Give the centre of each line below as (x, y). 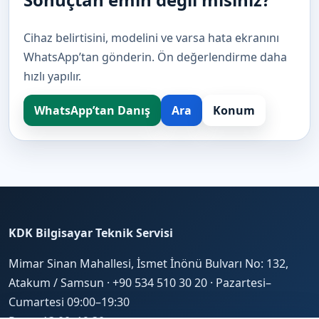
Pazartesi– (244, 283)
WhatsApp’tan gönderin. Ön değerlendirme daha (155, 57)
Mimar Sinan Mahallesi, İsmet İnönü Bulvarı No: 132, (148, 264)
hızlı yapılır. (52, 77)
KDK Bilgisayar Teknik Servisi (91, 233)
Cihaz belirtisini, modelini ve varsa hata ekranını (151, 38)
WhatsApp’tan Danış (92, 110)
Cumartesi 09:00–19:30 (69, 302)
